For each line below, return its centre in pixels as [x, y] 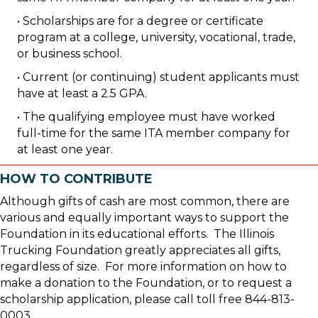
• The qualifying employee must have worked [146, 117]
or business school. [70, 54]
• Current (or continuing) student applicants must [158, 77]
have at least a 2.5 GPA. [82, 94]
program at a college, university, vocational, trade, [156, 38]
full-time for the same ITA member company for [154, 133]
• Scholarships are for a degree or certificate [140, 21]
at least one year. [65, 150]
